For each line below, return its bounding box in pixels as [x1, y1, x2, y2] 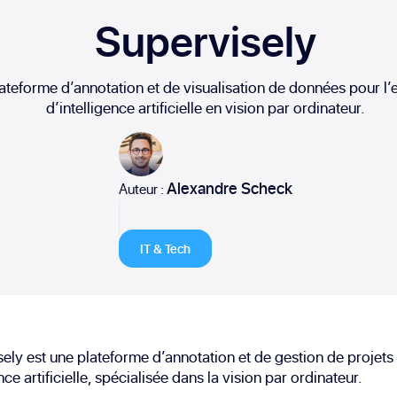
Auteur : [119, 178, 167, 198]
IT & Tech [140, 239, 191, 257]
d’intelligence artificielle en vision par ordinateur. [46, 96, 365, 119]
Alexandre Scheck [167, 176, 292, 199]
